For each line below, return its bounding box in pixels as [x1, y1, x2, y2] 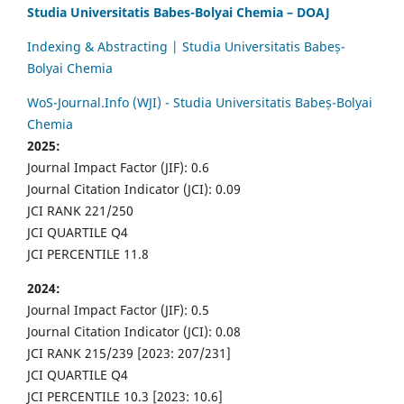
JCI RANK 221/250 [27, 202, 133, 219]
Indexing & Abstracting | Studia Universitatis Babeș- [27, 38, 345, 55]
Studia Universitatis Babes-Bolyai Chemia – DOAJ [27, 4, 330, 21]
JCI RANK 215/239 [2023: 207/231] [27, 344, 231, 362]
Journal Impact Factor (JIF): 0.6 [27, 159, 209, 176]
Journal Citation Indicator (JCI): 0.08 [27, 323, 241, 340]
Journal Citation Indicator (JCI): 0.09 [27, 180, 241, 197]
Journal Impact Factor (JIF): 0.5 [27, 301, 209, 318]
